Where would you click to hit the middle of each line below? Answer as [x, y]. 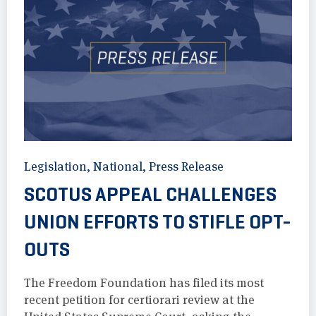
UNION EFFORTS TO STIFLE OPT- [158, 222]
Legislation [55, 167]
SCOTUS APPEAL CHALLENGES [150, 195]
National [118, 167]
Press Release [186, 167]
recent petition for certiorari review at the [139, 300]
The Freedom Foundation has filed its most [144, 283]
